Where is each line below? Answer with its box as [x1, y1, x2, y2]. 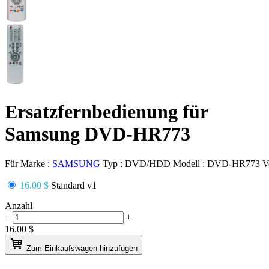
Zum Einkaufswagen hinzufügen [26, 243, 138, 253]
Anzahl [5, 200, 32, 211]
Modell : [173, 158, 207, 169]
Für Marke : [5, 158, 52, 169]
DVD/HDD [125, 158, 171, 169]
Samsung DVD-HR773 [5, 123, 190, 145]
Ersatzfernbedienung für [5, 101, 208, 123]
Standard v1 [49, 180, 97, 190]
